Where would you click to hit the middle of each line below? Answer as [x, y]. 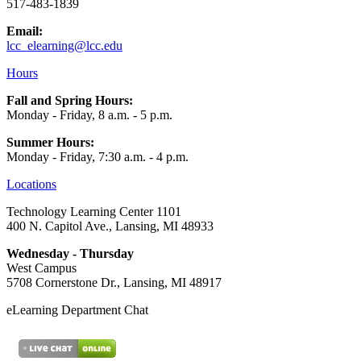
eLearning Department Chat [77, 310]
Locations [31, 185]
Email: [25, 31]
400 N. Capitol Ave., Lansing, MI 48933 [110, 226]
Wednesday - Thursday [70, 254]
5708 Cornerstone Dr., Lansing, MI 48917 [114, 283]
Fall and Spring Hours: [70, 101]
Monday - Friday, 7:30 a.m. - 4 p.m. [98, 157]
